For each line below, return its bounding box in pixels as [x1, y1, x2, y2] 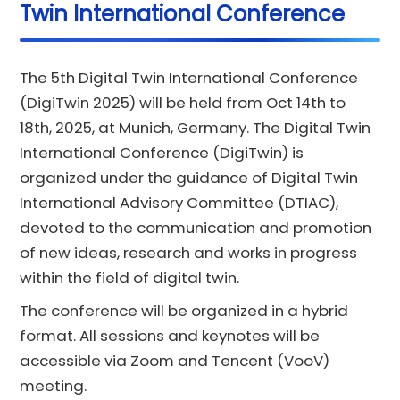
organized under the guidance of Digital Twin [20, 166, 359, 188]
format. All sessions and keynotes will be [20, 325, 321, 347]
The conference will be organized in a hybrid [20, 300, 349, 322]
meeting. [20, 375, 87, 397]
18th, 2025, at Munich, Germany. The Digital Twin [20, 116, 371, 138]
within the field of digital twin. [20, 266, 240, 288]
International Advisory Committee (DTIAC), [20, 191, 339, 213]
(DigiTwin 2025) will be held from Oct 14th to [20, 91, 346, 113]
